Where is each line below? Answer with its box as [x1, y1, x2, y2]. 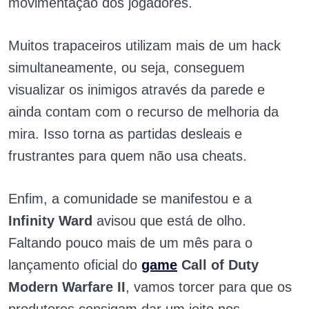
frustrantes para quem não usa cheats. [8, 148, 247, 164]
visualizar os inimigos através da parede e [8, 82, 265, 98]
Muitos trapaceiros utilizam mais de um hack [8, 38, 281, 54]
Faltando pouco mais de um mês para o [8, 235, 252, 251]
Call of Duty [181, 257, 259, 273]
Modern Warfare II [8, 279, 126, 295]
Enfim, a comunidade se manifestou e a [8, 191, 252, 207]
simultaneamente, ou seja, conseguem [8, 60, 245, 76]
